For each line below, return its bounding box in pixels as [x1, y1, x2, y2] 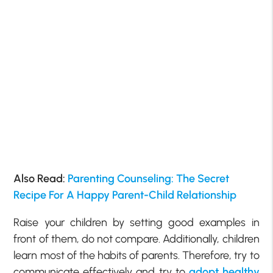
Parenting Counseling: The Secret [68, 172, 230, 186]
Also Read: [13, 172, 68, 186]
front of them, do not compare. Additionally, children [13, 232, 260, 246]
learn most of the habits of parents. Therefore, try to [13, 249, 260, 263]
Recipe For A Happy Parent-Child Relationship [13, 188, 237, 202]
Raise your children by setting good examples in [13, 216, 260, 230]
